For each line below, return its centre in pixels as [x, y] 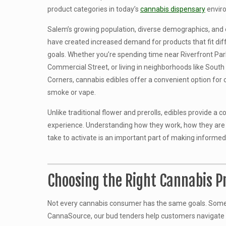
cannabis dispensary [173, 9]
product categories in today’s [94, 9]
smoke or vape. [71, 92]
